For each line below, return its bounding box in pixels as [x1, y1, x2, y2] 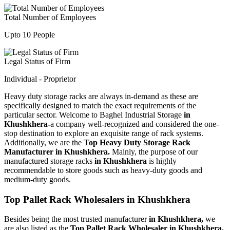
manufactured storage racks [4, 156, 94, 165]
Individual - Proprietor [4, 74, 76, 83]
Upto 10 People [4, 30, 55, 39]
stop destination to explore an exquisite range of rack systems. [4, 128, 203, 138]
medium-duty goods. [4, 175, 73, 184]
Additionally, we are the [4, 138, 84, 147]
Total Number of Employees [4, 12, 96, 22]
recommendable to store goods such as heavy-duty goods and [4, 165, 202, 175]
